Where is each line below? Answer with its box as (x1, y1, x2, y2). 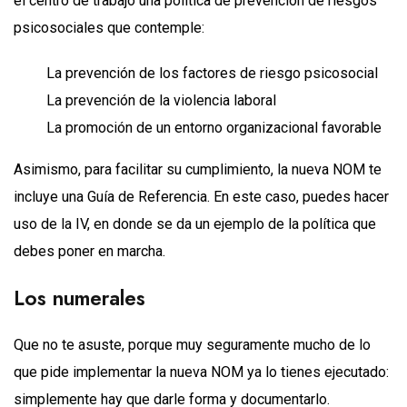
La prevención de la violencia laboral (46, 91, 276, 109)
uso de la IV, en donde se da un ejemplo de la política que (14, 214, 376, 233)
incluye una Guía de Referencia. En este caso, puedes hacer (14, 187, 389, 205)
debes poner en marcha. (14, 242, 165, 260)
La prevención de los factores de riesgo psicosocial (46, 64, 378, 82)
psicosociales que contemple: (14, 18, 204, 36)
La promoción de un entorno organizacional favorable (46, 118, 382, 136)
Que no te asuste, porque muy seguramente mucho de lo (14, 335, 371, 353)
